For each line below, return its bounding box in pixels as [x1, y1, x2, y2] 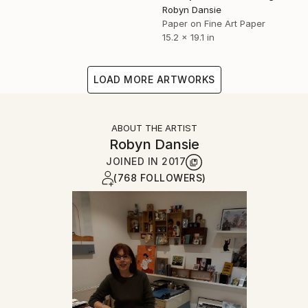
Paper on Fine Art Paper [162, 18, 265, 30]
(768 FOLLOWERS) [113, 172, 206, 184]
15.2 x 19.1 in [162, 32, 214, 43]
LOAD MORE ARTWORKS [93, 74, 215, 86]
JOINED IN [106, 155, 162, 168]
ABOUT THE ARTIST [111, 122, 197, 134]
